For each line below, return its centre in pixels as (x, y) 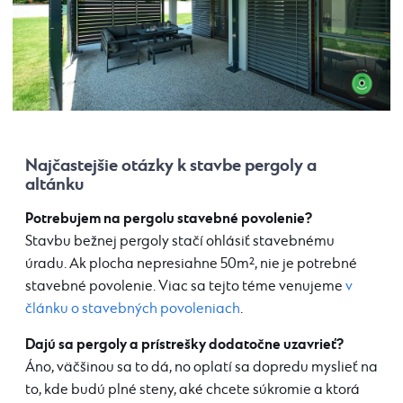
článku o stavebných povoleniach (133, 309)
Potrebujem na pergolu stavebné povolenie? (169, 219)
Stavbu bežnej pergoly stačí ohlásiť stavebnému (180, 242)
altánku (54, 185)
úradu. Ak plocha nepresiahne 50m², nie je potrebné (191, 264)
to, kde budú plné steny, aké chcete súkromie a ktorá (193, 390)
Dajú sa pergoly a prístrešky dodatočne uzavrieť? (184, 345)
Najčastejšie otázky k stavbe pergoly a (171, 166)
